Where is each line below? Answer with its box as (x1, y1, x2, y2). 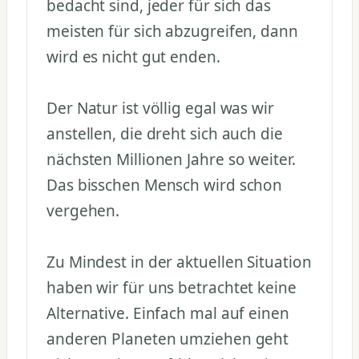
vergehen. (46, 200, 120, 222)
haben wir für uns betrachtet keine (46, 277, 296, 299)
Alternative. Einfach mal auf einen (46, 303, 289, 325)
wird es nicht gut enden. (46, 46, 220, 68)
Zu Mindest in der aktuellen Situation (46, 252, 312, 273)
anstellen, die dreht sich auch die (46, 123, 283, 145)
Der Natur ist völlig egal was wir (46, 98, 274, 119)
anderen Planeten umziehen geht (46, 329, 289, 350)
